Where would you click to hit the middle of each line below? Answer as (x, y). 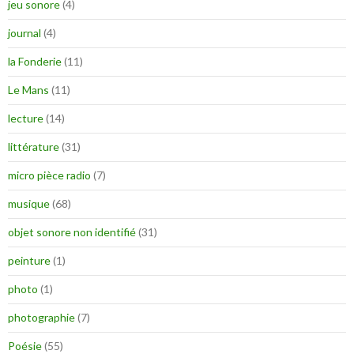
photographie (41, 318)
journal (24, 33)
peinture (29, 261)
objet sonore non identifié (72, 232)
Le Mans (28, 90)
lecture (26, 119)
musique (29, 204)
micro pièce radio (49, 175)
